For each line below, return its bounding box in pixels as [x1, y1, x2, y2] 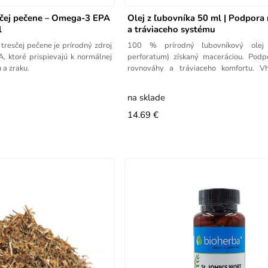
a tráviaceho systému [127, 23, 216, 35]
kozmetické [127, 74, 166, 85]
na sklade [127, 91, 166, 103]
